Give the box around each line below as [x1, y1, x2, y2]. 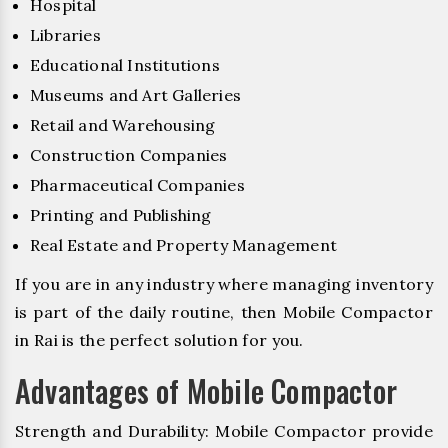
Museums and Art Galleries [30, 84, 241, 105]
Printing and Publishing [30, 204, 212, 225]
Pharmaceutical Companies [30, 174, 245, 195]
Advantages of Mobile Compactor [15, 367, 397, 413]
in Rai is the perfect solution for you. [15, 329, 304, 350]
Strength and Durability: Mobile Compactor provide [15, 420, 433, 441]
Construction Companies [30, 144, 228, 165]
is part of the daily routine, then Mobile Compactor [15, 301, 433, 322]
